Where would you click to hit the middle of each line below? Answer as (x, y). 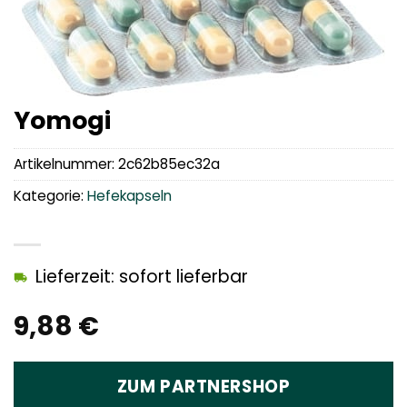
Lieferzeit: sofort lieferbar (142, 277)
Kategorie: (50, 196)
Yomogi (62, 120)
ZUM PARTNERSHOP (203, 387)
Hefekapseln (129, 196)
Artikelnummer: (66, 164)
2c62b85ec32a (169, 164)
